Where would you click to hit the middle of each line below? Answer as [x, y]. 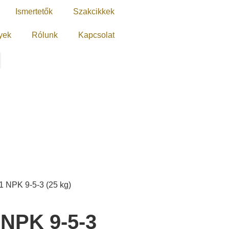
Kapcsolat [96, 35]
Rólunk [45, 35]
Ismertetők [34, 12]
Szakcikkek [94, 12]
